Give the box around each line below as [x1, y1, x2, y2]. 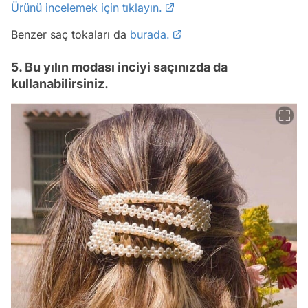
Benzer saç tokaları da [11, 27, 130, 41]
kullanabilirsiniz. [11, 76, 109, 91]
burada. [130, 27, 170, 41]
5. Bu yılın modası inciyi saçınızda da [11, 59, 228, 74]
